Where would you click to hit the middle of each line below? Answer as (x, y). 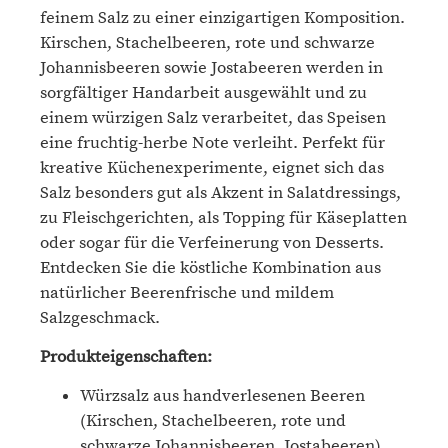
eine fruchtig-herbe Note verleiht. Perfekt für (212, 142)
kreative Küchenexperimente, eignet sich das (212, 167)
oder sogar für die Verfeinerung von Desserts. (212, 242)
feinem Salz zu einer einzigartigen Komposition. (222, 17)
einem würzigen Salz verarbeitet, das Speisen (213, 117)
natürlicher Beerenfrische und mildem (187, 292)
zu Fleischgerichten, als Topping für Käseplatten (223, 217)
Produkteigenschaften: (126, 356)
